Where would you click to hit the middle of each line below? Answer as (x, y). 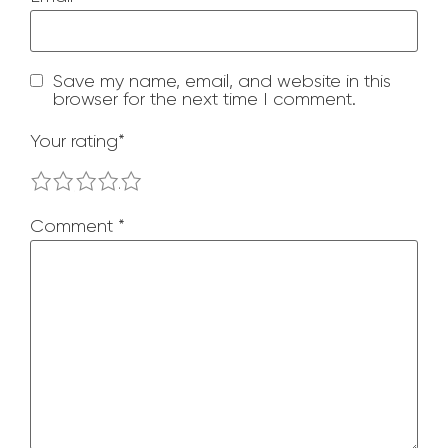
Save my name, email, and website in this (222, 80)
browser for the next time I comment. (204, 98)
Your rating (74, 141)
